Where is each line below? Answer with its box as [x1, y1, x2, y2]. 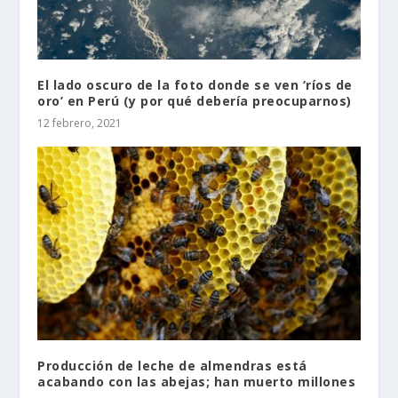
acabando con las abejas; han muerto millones [37, 373, 356, 391]
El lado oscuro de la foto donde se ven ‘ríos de [37, 76, 353, 94]
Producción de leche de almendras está [37, 357, 307, 375]
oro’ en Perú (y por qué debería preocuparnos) [37, 92, 352, 110]
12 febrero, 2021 [37, 115, 123, 131]
